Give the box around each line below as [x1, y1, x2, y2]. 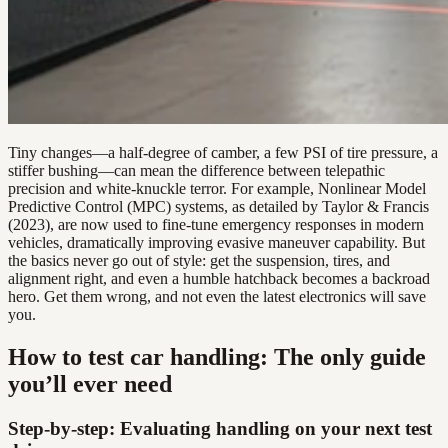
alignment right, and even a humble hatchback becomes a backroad [8, 269, 430, 287]
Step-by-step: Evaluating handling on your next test [8, 417, 432, 439]
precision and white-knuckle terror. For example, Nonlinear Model [8, 179, 426, 197]
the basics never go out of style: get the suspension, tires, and [8, 251, 390, 269]
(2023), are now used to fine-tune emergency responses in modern [8, 215, 424, 233]
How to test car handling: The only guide [8, 343, 426, 370]
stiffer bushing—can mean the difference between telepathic [8, 161, 385, 179]
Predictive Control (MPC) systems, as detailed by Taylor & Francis [8, 197, 429, 215]
